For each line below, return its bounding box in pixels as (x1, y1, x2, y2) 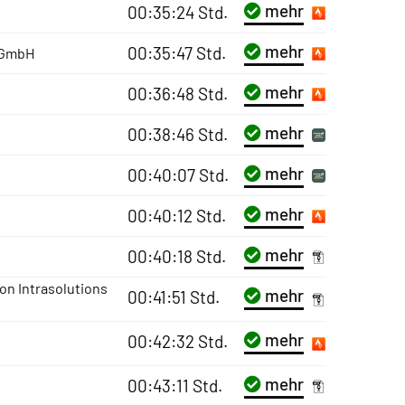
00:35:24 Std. (127, 2, 228, 23)
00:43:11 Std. (127, 375, 222, 396)
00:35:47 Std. (127, 42, 226, 63)
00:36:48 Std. (127, 83, 228, 104)
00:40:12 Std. (127, 205, 226, 226)
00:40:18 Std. (127, 246, 226, 267)
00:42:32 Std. (127, 331, 228, 352)
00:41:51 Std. (127, 287, 220, 307)
